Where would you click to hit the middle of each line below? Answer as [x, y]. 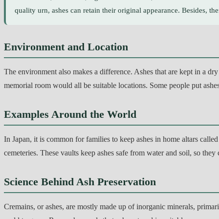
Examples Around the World [70, 114]
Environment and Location [66, 46]
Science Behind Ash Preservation [80, 181]
